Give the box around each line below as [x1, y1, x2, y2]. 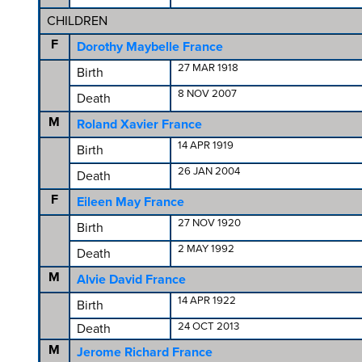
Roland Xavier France [76, 116, 202, 133]
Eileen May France [76, 194, 184, 210]
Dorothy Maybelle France [76, 39, 223, 55]
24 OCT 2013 [177, 320, 239, 333]
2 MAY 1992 [177, 242, 234, 255]
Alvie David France [76, 271, 186, 288]
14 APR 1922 [177, 294, 236, 307]
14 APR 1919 [177, 139, 234, 152]
